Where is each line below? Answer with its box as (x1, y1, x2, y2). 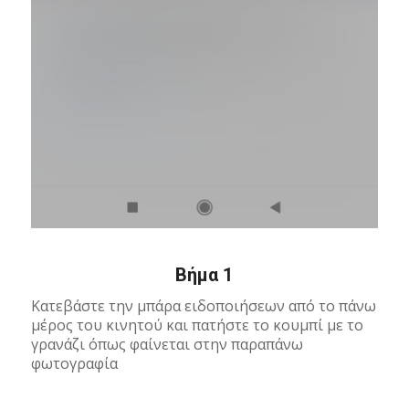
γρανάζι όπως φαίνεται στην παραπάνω (30, 334, 303, 355)
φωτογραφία (30, 353, 118, 374)
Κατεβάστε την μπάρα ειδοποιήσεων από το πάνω (30, 296, 376, 317)
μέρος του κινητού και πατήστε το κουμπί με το (30, 315, 363, 336)
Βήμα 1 (175, 263, 234, 286)
